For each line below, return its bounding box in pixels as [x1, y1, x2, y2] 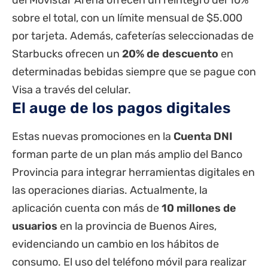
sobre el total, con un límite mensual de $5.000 [12, 11, 242, 25]
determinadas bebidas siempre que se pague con [12, 65, 256, 79]
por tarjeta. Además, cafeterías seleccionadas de [12, 29, 254, 43]
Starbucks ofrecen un [12, 47, 122, 61]
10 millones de [162, 202, 236, 215]
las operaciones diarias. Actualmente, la [12, 184, 208, 197]
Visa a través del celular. [12, 83, 131, 97]
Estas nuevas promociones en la [12, 130, 173, 144]
